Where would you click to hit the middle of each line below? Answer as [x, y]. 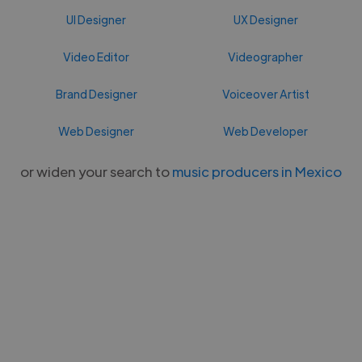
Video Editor [97, 56]
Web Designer [97, 130]
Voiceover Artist [265, 93]
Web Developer [266, 130]
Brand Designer [96, 93]
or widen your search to [96, 171]
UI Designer [97, 19]
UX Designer [265, 19]
